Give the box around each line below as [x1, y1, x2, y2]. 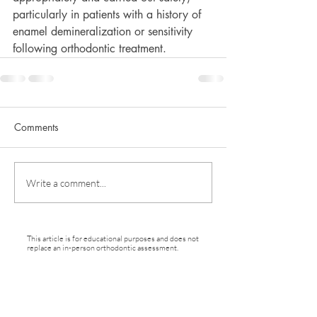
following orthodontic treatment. [13, 41, 166, 56]
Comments [14, 120, 59, 134]
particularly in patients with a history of [13, 7, 204, 22]
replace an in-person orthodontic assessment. [27, 243, 178, 253]
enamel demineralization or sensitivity [13, 24, 196, 39]
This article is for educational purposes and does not [27, 234, 199, 243]
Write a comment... [26, 176, 106, 189]
